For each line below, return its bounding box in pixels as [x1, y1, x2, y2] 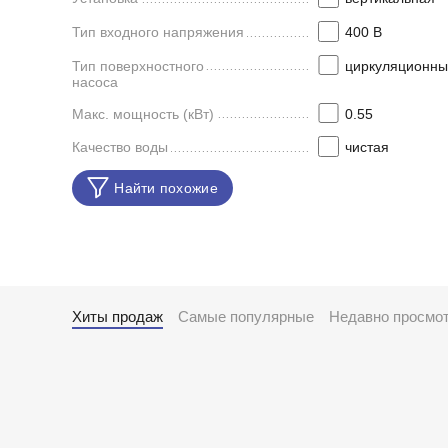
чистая [344, 139, 389, 156]
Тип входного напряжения [72, 23, 244, 40]
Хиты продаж [72, 308, 163, 325]
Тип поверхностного [72, 57, 204, 74]
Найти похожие [114, 180, 218, 197]
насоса [72, 73, 118, 90]
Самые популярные [178, 308, 314, 325]
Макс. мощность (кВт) [72, 105, 214, 122]
